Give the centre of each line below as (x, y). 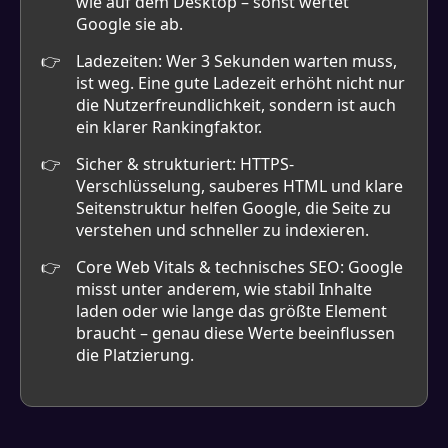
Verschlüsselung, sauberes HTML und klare (239, 186)
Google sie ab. (129, 24)
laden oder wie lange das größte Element (231, 311)
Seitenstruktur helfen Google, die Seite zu (233, 208)
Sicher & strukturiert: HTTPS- (185, 164)
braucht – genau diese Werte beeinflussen (235, 333)
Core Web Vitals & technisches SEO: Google (239, 267)
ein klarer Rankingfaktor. (169, 127)
